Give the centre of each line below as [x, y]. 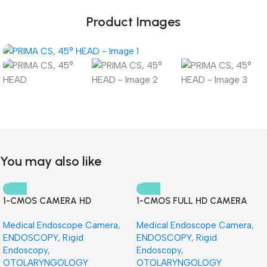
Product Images [133, 21]
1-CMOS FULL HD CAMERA [192, 201]
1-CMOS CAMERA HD [47, 201]
